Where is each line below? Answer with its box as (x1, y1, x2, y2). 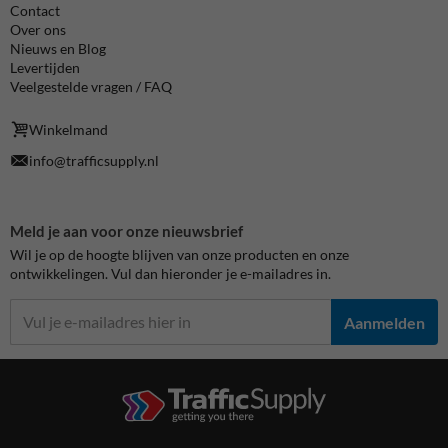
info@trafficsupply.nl (29, 152, 160, 170)
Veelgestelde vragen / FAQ (10, 77, 172, 95)
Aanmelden (344, 312, 425, 332)
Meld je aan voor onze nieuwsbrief (10, 222, 243, 241)
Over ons (10, 20, 66, 38)
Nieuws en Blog (10, 39, 106, 57)
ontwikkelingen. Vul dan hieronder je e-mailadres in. (10, 265, 331, 283)
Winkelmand (29, 120, 109, 138)
